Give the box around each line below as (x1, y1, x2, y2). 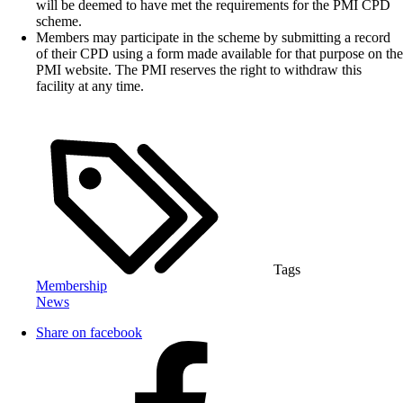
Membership (36, 277, 107, 293)
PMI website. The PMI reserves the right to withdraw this (36, 61, 362, 77)
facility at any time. (36, 77, 144, 94)
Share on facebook (36, 324, 142, 340)
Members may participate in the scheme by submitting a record (36, 29, 390, 45)
